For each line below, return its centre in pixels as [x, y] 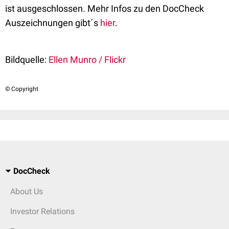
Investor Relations [42, 212]
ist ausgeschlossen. [45, 9]
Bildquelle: [26, 60]
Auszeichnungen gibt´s [53, 23]
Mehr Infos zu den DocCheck [146, 9]
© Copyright [22, 89]
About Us [27, 192]
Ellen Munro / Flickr [87, 60]
